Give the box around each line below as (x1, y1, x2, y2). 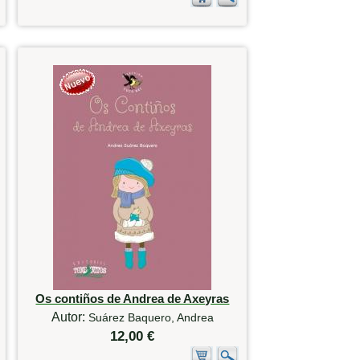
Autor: (51, 310, 88, 325)
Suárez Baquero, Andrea (88, 311, 214, 325)
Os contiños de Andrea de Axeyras (35, 292, 230, 306)
